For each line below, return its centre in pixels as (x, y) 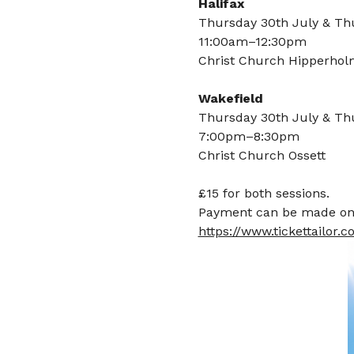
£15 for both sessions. (264, 193)
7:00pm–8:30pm (249, 136)
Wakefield (230, 98)
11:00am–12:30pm (252, 41)
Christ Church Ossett (262, 155)
